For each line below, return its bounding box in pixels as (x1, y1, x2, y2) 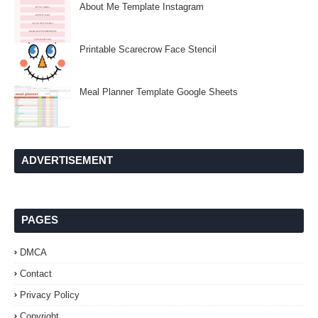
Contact (20, 268, 52, 279)
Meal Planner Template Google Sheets (79, 87, 238, 97)
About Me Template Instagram (79, 1, 204, 12)
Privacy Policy (20, 290, 79, 300)
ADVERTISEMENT (21, 154, 113, 166)
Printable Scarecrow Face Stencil (79, 44, 216, 55)
